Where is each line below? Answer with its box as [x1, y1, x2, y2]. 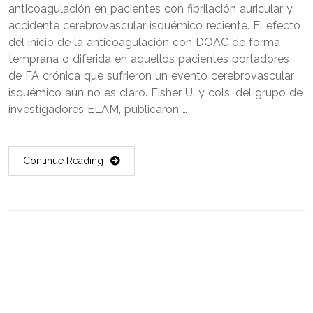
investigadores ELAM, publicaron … [8, 102, 187, 116]
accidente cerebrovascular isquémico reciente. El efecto [8, 18, 300, 32]
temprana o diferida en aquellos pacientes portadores [8, 52, 289, 66]
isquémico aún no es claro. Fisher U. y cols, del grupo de [8, 85, 303, 99]
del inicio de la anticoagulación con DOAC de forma [8, 35, 280, 49]
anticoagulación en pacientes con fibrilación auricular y [8, 1, 293, 15]
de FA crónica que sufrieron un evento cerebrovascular [8, 68, 294, 82]
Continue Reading [23, 154, 103, 166]
